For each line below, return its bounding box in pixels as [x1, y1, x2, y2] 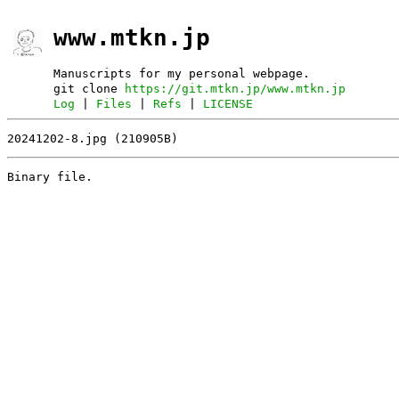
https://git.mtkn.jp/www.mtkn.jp [125, 82, 346, 95]
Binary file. [7, 169, 93, 183]
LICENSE [203, 97, 254, 110]
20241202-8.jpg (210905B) [7, 131, 178, 145]
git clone [53, 82, 126, 95]
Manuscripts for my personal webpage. [53, 66, 311, 80]
